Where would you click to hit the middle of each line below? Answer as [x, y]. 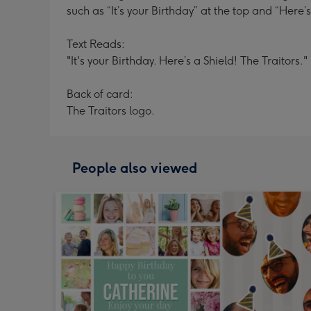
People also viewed [135, 168]
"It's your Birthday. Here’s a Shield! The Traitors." [187, 61]
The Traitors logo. [111, 111]
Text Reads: [96, 44]
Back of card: [100, 94]
